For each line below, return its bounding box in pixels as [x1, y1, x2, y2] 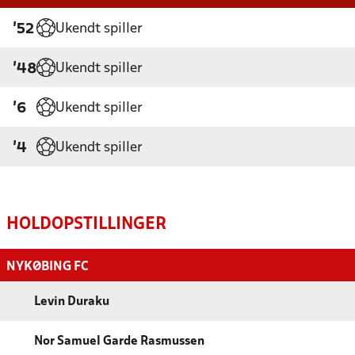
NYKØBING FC [6, 261, 89, 273]
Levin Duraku [34, 296, 109, 308]
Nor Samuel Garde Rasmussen [34, 336, 204, 348]
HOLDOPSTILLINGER [6, 217, 166, 233]
